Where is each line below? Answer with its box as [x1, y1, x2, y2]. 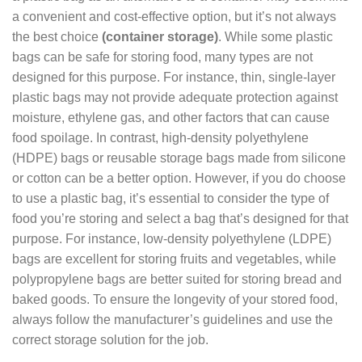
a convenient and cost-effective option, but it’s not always [12, 10, 336, 24]
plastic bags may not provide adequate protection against [12, 90, 338, 105]
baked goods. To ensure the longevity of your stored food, [12, 293, 338, 307]
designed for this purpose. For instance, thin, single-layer [12, 70, 335, 85]
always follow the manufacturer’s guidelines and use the [12, 313, 333, 327]
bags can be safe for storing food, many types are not [12, 50, 313, 65]
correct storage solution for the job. [12, 333, 208, 347]
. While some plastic [218, 30, 333, 44]
